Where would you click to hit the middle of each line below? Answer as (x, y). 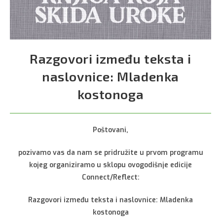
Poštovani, (110, 130)
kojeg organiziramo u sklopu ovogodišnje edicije (110, 165)
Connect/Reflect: (110, 178)
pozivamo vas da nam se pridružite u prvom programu (110, 153)
